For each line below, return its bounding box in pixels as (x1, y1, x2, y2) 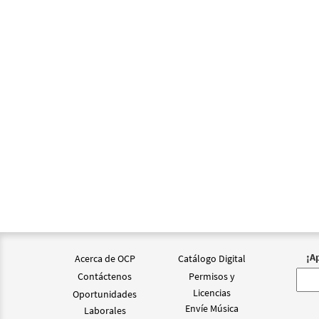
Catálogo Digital (177, 252, 246, 266)
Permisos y (188, 270, 235, 283)
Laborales (83, 304, 126, 318)
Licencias (192, 286, 231, 300)
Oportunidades (73, 288, 137, 301)
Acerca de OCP (74, 252, 135, 266)
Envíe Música (184, 302, 239, 315)
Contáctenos (78, 270, 132, 283)
